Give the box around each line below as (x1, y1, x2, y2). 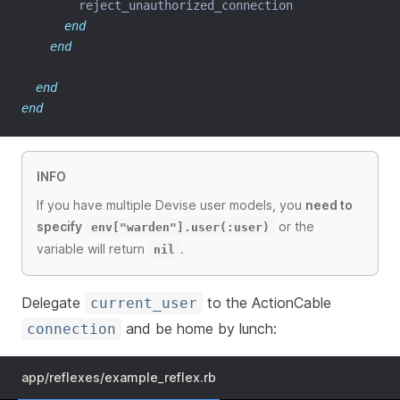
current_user (90, 295, 197, 312)
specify (37, 219, 82, 234)
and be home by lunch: (121, 320, 277, 337)
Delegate (21, 294, 85, 312)
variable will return (37, 241, 148, 256)
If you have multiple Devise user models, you (37, 197, 305, 212)
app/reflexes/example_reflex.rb (21, 370, 216, 385)
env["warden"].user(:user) (91, 221, 270, 234)
